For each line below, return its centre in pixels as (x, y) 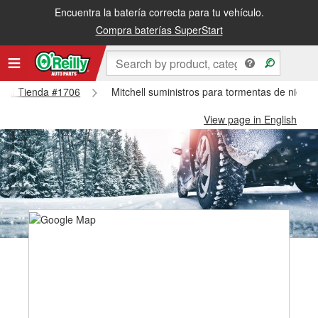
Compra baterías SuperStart (159, 30)
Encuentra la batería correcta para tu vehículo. (159, 12)
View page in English (250, 119)
